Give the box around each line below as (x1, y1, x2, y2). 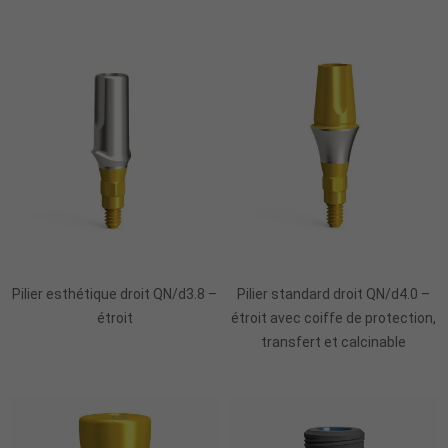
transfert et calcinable (261, 334, 406, 351)
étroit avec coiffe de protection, (231, 310, 436, 327)
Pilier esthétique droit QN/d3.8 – (12, 286, 217, 303)
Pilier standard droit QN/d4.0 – (237, 286, 430, 303)
